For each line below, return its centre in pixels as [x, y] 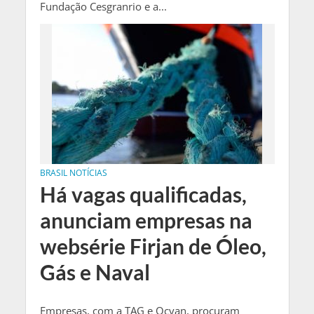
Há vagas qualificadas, [143, 195]
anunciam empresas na [146, 221]
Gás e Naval [95, 273]
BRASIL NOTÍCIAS [73, 173]
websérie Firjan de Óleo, [153, 247]
